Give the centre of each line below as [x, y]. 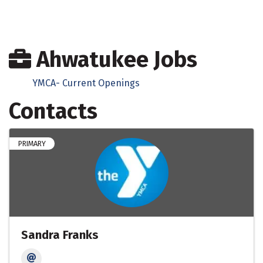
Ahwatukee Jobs [114, 60]
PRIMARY [32, 144]
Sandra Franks [60, 235]
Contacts [53, 111]
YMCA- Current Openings [86, 83]
